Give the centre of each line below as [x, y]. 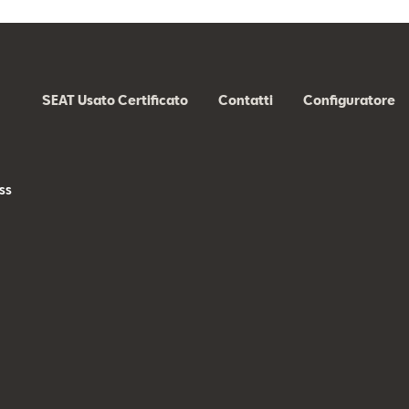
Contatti [245, 100]
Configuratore [349, 100]
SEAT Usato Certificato [115, 100]
